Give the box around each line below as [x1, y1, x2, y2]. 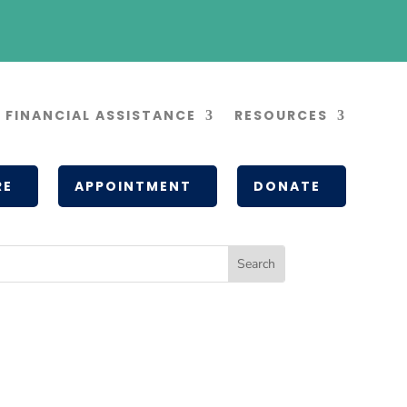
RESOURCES [233, 106, 328, 124]
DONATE [253, 177, 321, 195]
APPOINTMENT [74, 177, 192, 195]
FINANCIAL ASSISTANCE [5, 106, 196, 124]
